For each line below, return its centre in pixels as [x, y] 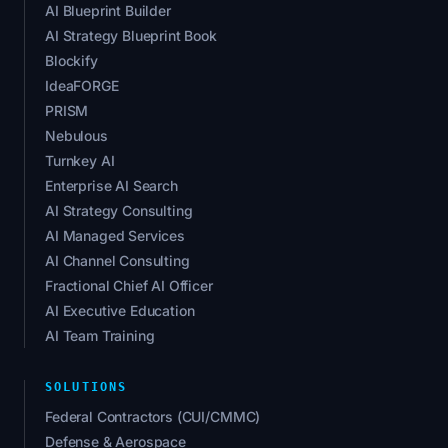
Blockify [71, 61]
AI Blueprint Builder [108, 11]
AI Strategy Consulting [119, 211]
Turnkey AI [80, 161]
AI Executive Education [120, 311]
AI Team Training [100, 336]
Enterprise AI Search [111, 186]
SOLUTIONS [86, 387]
